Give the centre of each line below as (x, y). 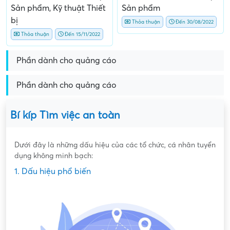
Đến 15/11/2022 (82, 34)
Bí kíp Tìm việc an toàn (65, 115)
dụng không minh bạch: (54, 156)
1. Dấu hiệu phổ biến (53, 171)
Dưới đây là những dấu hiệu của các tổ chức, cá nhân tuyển (115, 145)
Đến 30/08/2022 (194, 22)
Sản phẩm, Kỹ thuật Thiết (58, 8)
